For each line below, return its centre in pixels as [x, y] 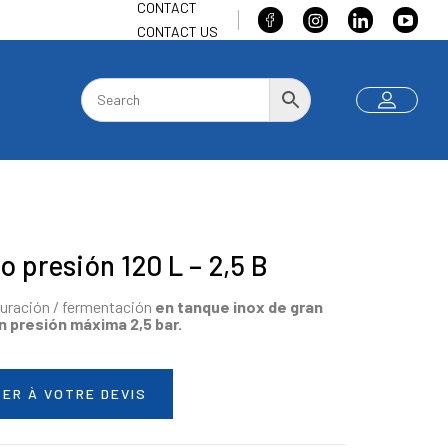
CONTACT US [177, 31]
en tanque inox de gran [239, 306]
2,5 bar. [156, 323]
